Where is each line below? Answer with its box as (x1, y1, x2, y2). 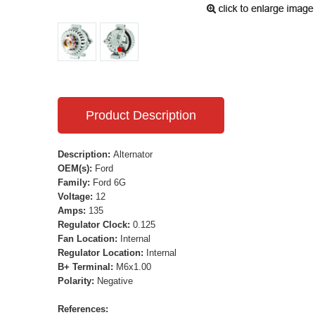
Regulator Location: (58, 247, 146, 258)
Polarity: (58, 275, 97, 286)
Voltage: (58, 191, 96, 202)
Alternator (113, 148, 153, 160)
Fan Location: (58, 233, 120, 244)
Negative (97, 275, 133, 286)
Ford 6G (93, 176, 126, 188)
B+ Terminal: (58, 261, 116, 272)
